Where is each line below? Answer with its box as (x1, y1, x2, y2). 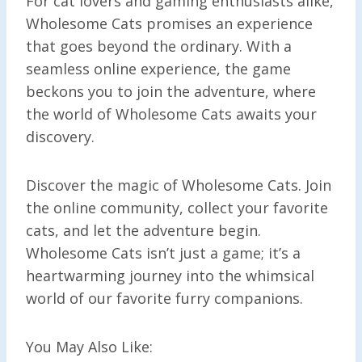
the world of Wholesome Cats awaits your (26, 103, 317, 124)
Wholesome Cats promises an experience (26, 13, 313, 33)
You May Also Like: (26, 336, 153, 356)
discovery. (26, 126, 95, 146)
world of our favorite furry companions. (26, 288, 303, 308)
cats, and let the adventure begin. (26, 220, 261, 240)
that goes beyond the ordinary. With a (26, 36, 292, 56)
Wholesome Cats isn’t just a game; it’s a (26, 242, 301, 263)
